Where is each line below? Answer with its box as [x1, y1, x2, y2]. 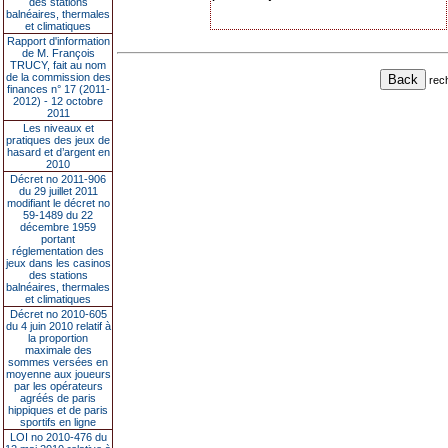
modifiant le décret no [6, 197, 110, 209]
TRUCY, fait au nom [10, 59, 106, 71]
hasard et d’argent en [6, 146, 110, 158]
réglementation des [12, 245, 104, 257]
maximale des [24, 344, 92, 356]
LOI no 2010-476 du [9, 431, 107, 443]
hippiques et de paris [8, 404, 108, 416]
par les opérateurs [13, 380, 103, 392]
